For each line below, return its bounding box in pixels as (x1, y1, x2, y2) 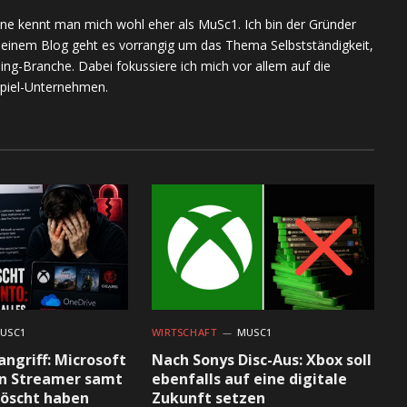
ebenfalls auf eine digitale (151, 368, 347, 389)
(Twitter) (316, 4, 362, 17)
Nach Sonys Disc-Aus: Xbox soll (151, 349, 372, 370)
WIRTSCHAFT (151, 324, 217, 339)
